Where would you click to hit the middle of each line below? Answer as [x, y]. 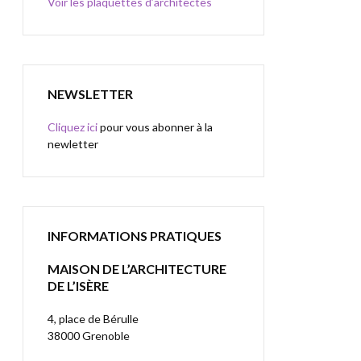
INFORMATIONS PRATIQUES [135, 236]
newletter [73, 144]
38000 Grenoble [89, 336]
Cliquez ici [73, 127]
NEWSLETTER [90, 94]
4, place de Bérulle [93, 319]
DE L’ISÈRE [78, 286]
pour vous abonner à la [155, 127]
